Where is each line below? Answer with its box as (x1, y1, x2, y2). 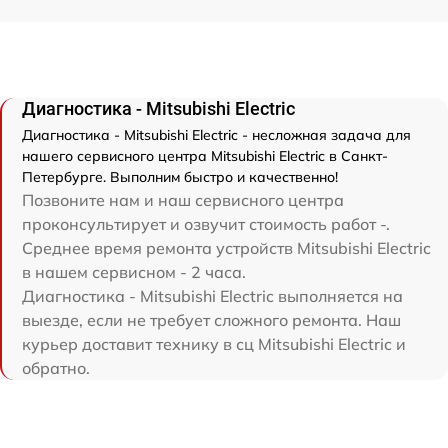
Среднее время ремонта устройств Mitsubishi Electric (22, 238, 431, 259)
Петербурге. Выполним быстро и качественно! (22, 168, 338, 187)
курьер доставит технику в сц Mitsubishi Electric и (22, 334, 406, 355)
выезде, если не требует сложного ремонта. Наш (22, 310, 401, 331)
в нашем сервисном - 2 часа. (22, 262, 246, 283)
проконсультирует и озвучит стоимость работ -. (22, 214, 390, 235)
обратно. (22, 358, 90, 379)
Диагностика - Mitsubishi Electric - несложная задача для (22, 126, 411, 145)
